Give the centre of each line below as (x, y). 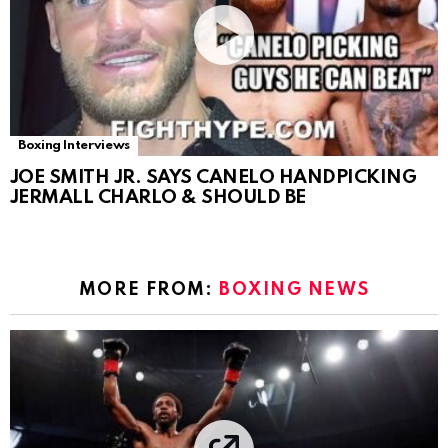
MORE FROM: (148, 289)
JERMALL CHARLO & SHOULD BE (158, 197)
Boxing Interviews (74, 145)
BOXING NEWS (294, 289)
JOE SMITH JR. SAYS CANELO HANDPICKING (213, 177)
